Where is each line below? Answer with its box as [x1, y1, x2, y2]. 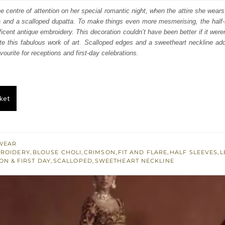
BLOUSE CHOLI [32, 149, 82, 156]
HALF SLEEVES [170, 149, 218, 156]
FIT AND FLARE [118, 149, 168, 156]
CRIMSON [84, 149, 116, 156]
